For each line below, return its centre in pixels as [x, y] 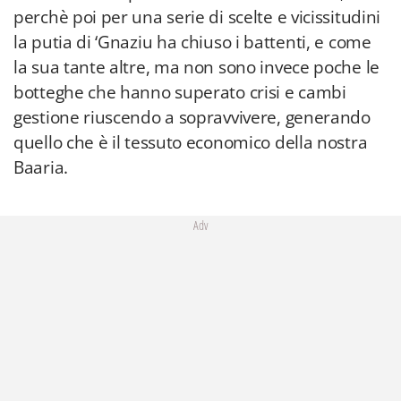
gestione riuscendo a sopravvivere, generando [192, 117]
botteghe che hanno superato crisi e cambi [180, 92]
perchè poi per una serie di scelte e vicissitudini [197, 17]
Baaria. [41, 167]
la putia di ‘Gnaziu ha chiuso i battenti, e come [192, 42]
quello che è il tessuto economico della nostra [191, 142]
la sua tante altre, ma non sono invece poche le [196, 67]
